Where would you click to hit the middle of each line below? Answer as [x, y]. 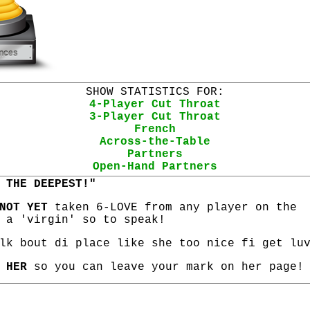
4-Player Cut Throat [155, 104]
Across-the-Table [155, 142]
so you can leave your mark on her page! [165, 267]
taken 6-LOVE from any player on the [172, 208]
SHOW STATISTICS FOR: [155, 92]
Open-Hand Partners [155, 167]
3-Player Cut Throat [155, 117]
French [155, 129]
